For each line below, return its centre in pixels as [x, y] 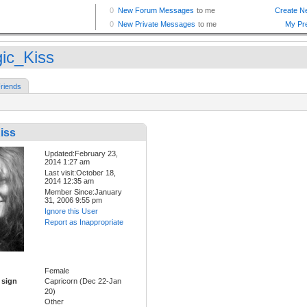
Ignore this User [71, 211]
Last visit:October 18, [80, 173]
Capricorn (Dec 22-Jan [83, 281]
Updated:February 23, [81, 154]
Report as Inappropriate [84, 222]
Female [57, 271]
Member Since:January [83, 192]
